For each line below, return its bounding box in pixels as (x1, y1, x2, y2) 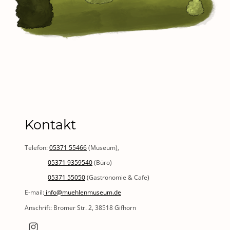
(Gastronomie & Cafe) (85, 173, 149, 182)
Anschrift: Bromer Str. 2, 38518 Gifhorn (25, 203, 136, 212)
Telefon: (25, 143, 49, 152)
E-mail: (25, 188, 44, 197)
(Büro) (92, 158, 112, 167)
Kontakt (25, 117, 76, 132)
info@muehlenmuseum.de (44, 188, 121, 197)
